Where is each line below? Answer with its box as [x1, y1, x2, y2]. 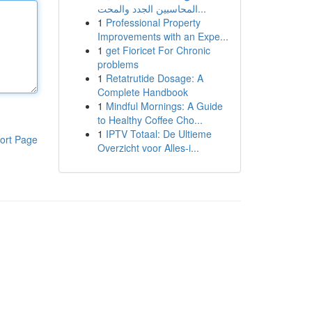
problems [97, 57, 139, 71]
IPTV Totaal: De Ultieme [105, 127, 212, 141]
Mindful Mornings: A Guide [105, 99, 223, 113]
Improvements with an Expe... [97, 29, 228, 43]
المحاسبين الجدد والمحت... [197, 1, 206, 15]
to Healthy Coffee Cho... [97, 113, 203, 127]
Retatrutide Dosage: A [105, 71, 203, 85]
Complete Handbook [97, 85, 188, 99]
